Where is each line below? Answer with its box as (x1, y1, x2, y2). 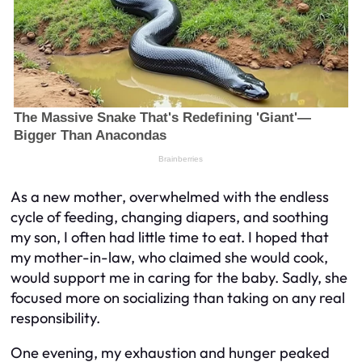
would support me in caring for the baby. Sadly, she (11, 267, 347, 287)
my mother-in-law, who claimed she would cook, (11, 247, 328, 267)
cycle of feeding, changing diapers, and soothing (11, 207, 329, 226)
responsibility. (11, 308, 100, 327)
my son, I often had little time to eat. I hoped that (11, 227, 329, 246)
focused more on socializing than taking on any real (11, 288, 345, 307)
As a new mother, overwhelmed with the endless (11, 187, 329, 206)
